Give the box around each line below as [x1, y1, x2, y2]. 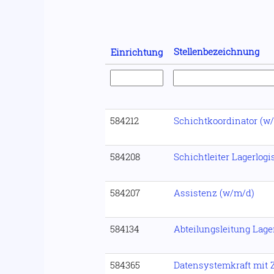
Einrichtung [111, 46, 163, 58]
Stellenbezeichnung [174, 45, 259, 57]
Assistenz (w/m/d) [174, 187, 254, 199]
